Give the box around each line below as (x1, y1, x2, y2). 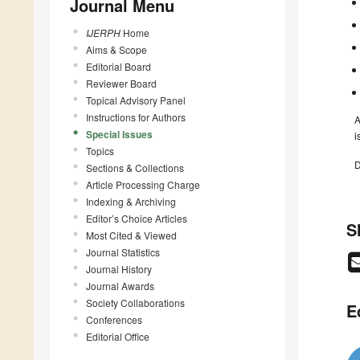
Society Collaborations (86, 295, 185, 309)
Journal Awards (86, 278, 154, 292)
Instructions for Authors (86, 109, 186, 124)
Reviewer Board (86, 76, 157, 90)
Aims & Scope (86, 42, 147, 56)
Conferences (86, 312, 142, 326)
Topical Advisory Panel (86, 92, 186, 107)
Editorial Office (86, 329, 149, 343)
